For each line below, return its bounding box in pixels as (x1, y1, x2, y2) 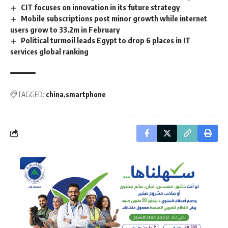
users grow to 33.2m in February (10, 24, 120, 34)
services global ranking (10, 46, 89, 56)
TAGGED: (17, 90, 44, 99)
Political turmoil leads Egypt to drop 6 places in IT (21, 35, 191, 45)
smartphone (66, 90, 106, 99)
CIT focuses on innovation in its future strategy (21, 3, 180, 12)
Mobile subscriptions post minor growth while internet (21, 14, 208, 23)
